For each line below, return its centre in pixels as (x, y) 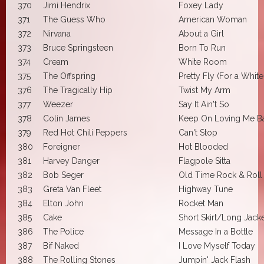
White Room (203, 62)
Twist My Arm (204, 90)
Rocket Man (201, 203)
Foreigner (62, 146)
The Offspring (69, 76)
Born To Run (202, 47)
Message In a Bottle (216, 231)
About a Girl (201, 33)
